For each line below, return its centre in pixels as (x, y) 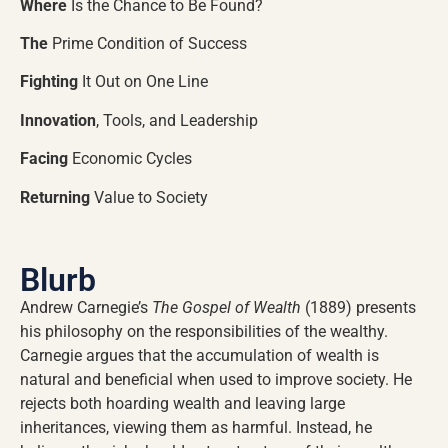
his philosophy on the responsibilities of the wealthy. (204, 331)
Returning (55, 197)
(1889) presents (358, 307)
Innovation (58, 120)
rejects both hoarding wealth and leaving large (182, 403)
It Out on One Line (143, 82)
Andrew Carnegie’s (86, 307)
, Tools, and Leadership (177, 120)
